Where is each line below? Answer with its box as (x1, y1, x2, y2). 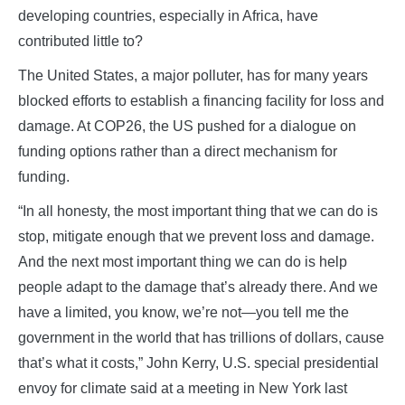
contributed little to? (18, 33, 143, 49)
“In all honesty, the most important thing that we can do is (18, 202, 378, 219)
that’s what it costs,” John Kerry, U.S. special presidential (18, 354, 379, 371)
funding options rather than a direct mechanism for (18, 143, 337, 159)
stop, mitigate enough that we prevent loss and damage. (18, 228, 374, 244)
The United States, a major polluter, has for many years (18, 67, 368, 83)
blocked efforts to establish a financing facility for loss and (18, 92, 384, 108)
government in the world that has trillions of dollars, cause (18, 329, 384, 345)
